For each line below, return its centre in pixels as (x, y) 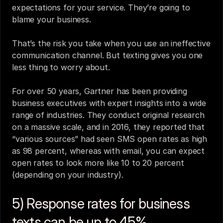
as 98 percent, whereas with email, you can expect (109, 151)
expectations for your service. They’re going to (101, 7)
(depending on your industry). (68, 175)
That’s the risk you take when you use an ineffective (111, 43)
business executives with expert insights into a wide (109, 103)
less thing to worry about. (61, 67)
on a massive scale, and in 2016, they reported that (108, 127)
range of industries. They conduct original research (108, 115)
